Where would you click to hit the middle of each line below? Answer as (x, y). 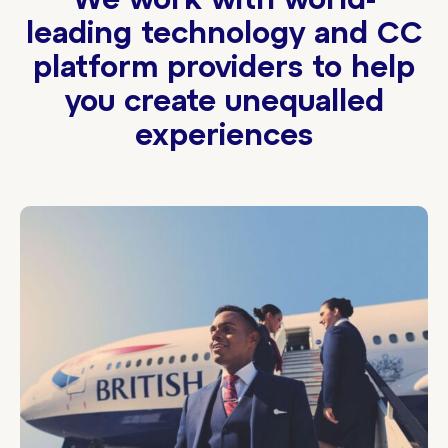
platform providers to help (224, 68)
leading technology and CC (224, 34)
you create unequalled (224, 102)
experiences (224, 136)
